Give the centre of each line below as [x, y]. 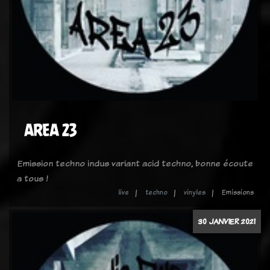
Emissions [238, 192]
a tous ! [33, 178]
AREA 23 [50, 130]
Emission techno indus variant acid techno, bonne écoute [135, 163]
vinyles [195, 192]
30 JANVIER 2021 [227, 221]
